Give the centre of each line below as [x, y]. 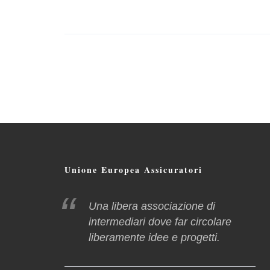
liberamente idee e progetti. [154, 237]
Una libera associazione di [152, 206]
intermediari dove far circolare [160, 222]
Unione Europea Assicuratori [133, 170]
